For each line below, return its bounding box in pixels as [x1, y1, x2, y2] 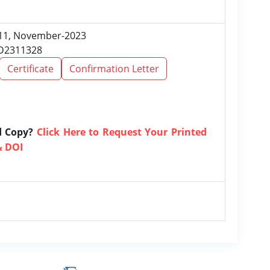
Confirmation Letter [69, 62, 159, 75]
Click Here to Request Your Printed [37, 125, 207, 139]
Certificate [7, 62, 54, 75]
